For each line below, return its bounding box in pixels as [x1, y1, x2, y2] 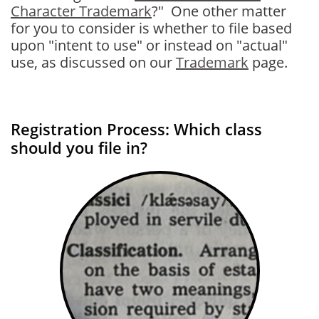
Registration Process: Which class [11, 118, 262, 140]
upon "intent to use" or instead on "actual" [11, 36, 288, 55]
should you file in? [11, 137, 147, 158]
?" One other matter [152, 1, 286, 21]
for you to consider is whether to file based [11, 19, 292, 38]
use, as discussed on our [11, 53, 176, 72]
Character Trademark [11, 1, 152, 21]
